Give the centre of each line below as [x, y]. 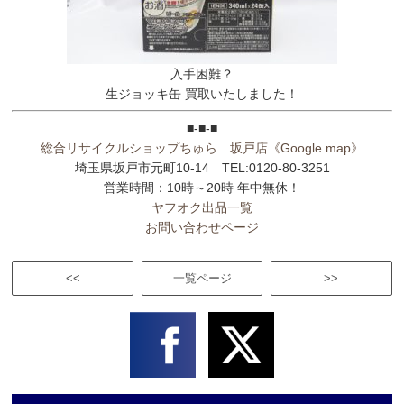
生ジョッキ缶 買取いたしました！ [202, 93]
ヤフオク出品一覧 [202, 207]
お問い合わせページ [202, 227]
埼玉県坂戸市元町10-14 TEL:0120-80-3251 [202, 167]
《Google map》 [316, 147]
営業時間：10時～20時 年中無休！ [202, 187]
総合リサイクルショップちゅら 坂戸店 [154, 147]
